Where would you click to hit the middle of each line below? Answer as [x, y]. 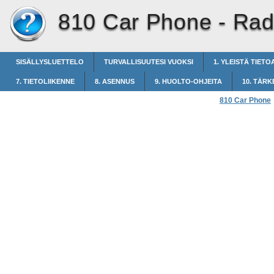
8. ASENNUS [115, 81]
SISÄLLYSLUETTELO [50, 62]
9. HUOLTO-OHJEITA [188, 81]
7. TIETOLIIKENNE [45, 81]
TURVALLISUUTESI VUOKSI [149, 62]
